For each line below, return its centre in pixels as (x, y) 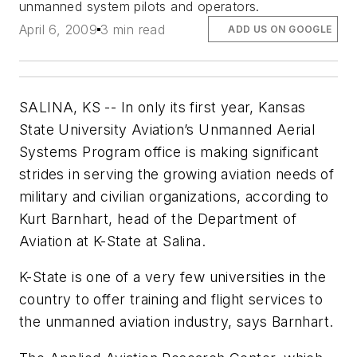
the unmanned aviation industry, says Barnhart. (177, 322)
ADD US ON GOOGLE (280, 29)
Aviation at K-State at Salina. (112, 241)
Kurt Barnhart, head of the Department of (158, 218)
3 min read (133, 29)
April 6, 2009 (59, 29)
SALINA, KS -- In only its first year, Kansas (163, 107)
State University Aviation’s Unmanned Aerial (167, 129)
